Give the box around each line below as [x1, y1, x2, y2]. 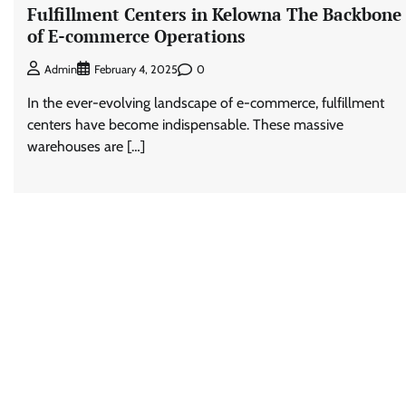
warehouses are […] [27, 138, 145, 156]
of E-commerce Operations [27, 24, 246, 47]
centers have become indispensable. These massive [27, 116, 343, 134]
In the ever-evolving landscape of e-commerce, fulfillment [27, 94, 384, 112]
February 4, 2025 [94, 63, 178, 77]
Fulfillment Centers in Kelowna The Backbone [27, 2, 401, 25]
